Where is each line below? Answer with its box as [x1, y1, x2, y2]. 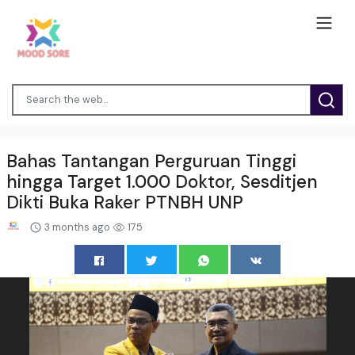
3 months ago [41, 219, 113, 234]
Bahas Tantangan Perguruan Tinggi [6, 149, 296, 173]
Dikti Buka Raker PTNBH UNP [6, 190, 243, 214]
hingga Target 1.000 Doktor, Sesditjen [6, 170, 318, 193]
